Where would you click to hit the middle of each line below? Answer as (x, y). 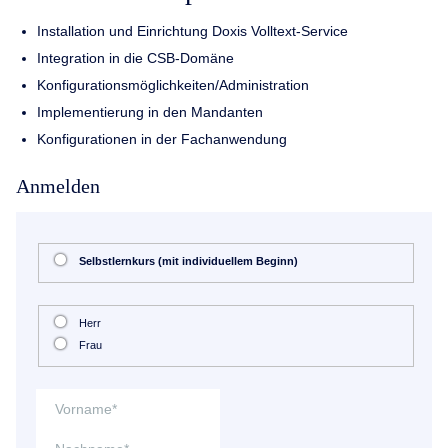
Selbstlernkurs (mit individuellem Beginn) (188, 261)
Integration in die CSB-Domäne (135, 57)
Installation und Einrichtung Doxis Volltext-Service (192, 30)
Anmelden (58, 186)
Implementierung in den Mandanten (149, 111)
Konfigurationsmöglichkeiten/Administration (172, 84)
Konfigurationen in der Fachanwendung (161, 138)
